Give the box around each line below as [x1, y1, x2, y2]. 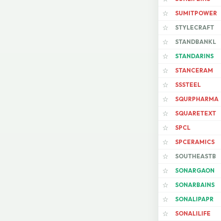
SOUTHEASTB [175, 152, 216, 160]
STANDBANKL [175, 38, 216, 46]
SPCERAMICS [175, 138, 215, 146]
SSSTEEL [175, 81, 201, 89]
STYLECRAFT [175, 24, 214, 32]
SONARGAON [175, 167, 215, 175]
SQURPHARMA [175, 95, 219, 103]
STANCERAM [175, 67, 213, 74]
